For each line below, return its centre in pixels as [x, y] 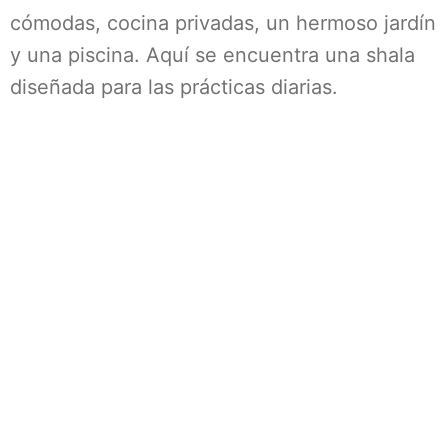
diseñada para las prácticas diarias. [174, 87]
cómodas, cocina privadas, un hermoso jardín [223, 23]
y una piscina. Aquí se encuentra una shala [212, 55]
